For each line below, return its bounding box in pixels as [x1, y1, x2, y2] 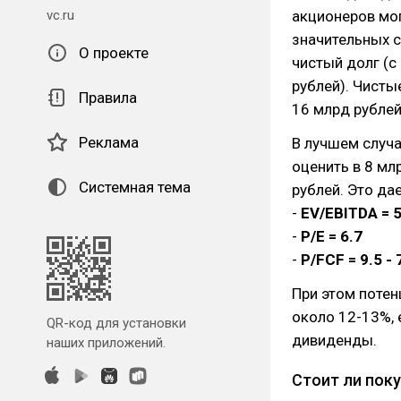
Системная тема [79, 178, 191, 196]
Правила [79, 89, 137, 107]
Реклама [79, 133, 139, 151]
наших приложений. [47, 335, 166, 351]
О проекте [79, 44, 149, 62]
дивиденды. [292, 331, 377, 349]
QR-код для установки [47, 315, 186, 331]
